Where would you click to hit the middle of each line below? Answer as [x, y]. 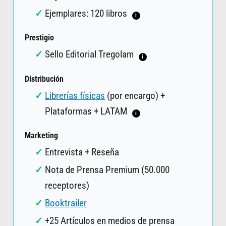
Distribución [44, 79]
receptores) [67, 186]
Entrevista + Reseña [82, 152]
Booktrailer [66, 203]
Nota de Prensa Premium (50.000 [107, 170]
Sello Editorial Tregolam [90, 54]
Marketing [41, 136]
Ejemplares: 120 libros [87, 13]
